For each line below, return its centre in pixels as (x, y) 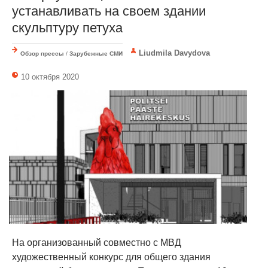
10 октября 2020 (50, 77)
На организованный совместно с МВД (97, 242)
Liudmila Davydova (175, 53)
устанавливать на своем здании (109, 11)
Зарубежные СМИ (96, 53)
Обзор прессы (42, 53)
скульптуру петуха (67, 28)
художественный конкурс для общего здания (111, 257)
